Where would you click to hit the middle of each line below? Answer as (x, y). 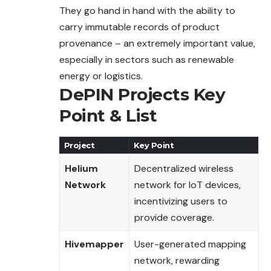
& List (131, 115)
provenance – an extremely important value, (157, 43)
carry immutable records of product (139, 27)
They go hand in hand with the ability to (147, 10)
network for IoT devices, (188, 184)
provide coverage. (174, 217)
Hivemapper (94, 244)
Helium (81, 168)
